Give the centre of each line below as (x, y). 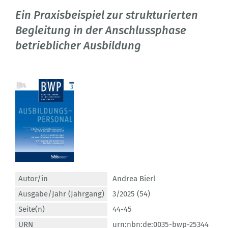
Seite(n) (32, 209)
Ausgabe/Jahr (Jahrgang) (61, 194)
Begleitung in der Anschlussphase (101, 31)
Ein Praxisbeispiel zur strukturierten (107, 15)
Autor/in (33, 179)
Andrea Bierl (134, 179)
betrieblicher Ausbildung (78, 46)
